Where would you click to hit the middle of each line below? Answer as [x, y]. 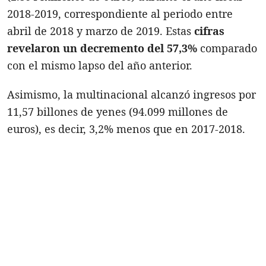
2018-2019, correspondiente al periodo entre [120, 13]
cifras [209, 31]
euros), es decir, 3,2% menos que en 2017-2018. [126, 129]
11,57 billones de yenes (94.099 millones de [118, 111]
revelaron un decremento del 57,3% [102, 48]
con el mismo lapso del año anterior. [100, 65]
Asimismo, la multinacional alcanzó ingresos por [132, 94]
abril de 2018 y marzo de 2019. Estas [101, 31]
